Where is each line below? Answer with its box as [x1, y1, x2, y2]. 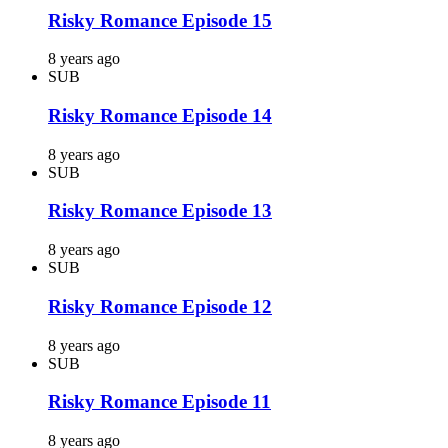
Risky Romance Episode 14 [48, 105, 272, 127]
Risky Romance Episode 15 [48, 9, 272, 31]
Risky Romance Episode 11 [48, 391, 271, 413]
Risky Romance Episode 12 [48, 295, 272, 317]
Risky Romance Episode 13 [48, 200, 272, 222]
